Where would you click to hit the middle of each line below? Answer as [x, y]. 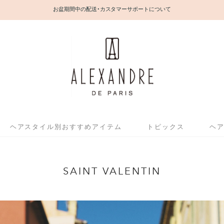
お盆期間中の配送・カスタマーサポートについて [112, 9]
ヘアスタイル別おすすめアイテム [66, 126]
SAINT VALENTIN [112, 171]
